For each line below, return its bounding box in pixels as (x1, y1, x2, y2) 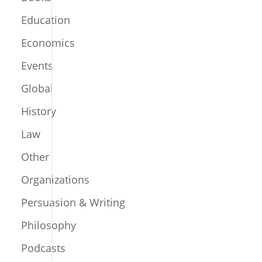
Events (21, 58, 54, 73)
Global (21, 81, 54, 95)
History (21, 104, 57, 118)
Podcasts (21, 241, 66, 255)
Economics (21, 36, 75, 50)
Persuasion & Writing (21, 195, 126, 209)
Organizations (21, 173, 90, 187)
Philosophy (21, 218, 77, 232)
